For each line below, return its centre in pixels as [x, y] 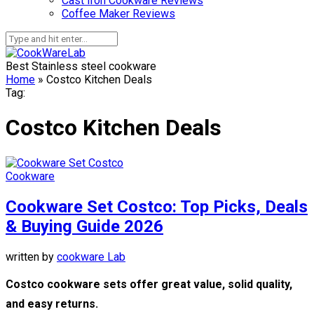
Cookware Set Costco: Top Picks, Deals [157, 206]
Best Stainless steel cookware [81, 66]
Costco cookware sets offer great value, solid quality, [149, 284]
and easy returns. [52, 303]
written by [31, 257]
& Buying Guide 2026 [84, 226]
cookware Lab [91, 257]
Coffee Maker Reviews [118, 14]
